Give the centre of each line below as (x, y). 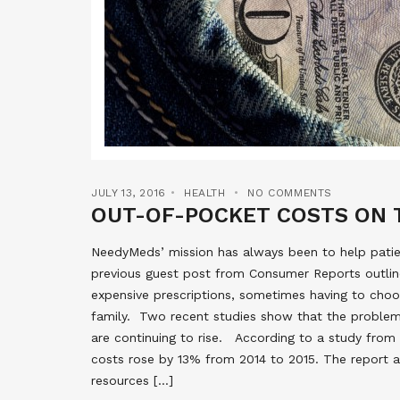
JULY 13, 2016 (129, 193)
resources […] (132, 380)
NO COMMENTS (290, 193)
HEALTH (205, 193)
